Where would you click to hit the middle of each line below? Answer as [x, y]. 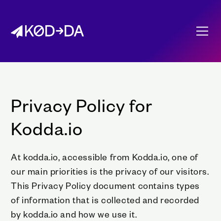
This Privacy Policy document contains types [105, 185]
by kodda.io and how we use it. [74, 214]
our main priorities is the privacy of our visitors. [110, 171]
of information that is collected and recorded [105, 199]
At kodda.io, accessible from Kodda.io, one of [105, 156]
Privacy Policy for [82, 105]
